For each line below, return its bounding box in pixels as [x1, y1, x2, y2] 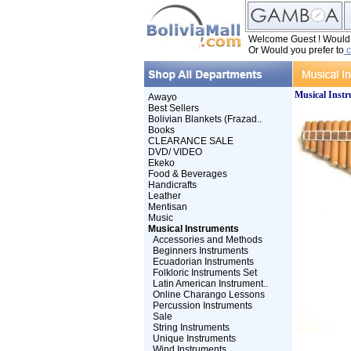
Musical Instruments [147, 223, 239, 234]
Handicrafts [147, 179, 197, 190]
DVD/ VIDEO [147, 147, 202, 157]
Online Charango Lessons [152, 289, 265, 300]
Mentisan [147, 201, 187, 212]
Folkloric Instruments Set [152, 267, 257, 278]
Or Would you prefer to [248, 45, 344, 56]
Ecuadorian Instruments [152, 256, 254, 267]
